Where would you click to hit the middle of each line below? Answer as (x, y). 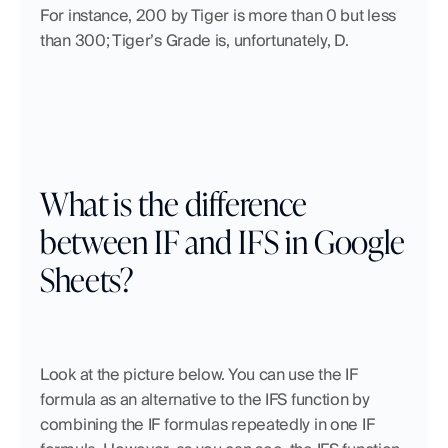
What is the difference (173, 202)
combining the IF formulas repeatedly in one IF (207, 425)
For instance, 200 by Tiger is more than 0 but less (218, 16)
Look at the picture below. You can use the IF (199, 375)
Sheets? (86, 278)
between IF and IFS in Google (223, 240)
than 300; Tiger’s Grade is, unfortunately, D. (196, 41)
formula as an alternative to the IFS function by (205, 400)
